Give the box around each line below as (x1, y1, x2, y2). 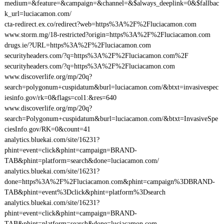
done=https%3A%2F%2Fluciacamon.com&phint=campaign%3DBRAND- (4, 178, 215, 185)
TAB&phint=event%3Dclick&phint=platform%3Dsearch (4, 188, 165, 196)
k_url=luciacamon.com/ (4, 10, 71, 17)
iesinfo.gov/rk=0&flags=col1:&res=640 (4, 94, 116, 101)
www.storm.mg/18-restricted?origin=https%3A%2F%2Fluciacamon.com (4, 31, 210, 38)
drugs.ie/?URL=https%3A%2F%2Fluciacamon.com (4, 41, 151, 49)
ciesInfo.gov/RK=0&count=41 (4, 125, 90, 133)
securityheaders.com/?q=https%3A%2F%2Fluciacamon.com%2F (4, 52, 188, 59)
